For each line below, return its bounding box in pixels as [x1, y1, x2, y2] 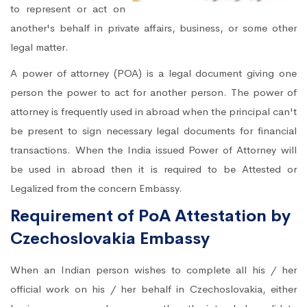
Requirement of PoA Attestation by [10, 206, 291, 227]
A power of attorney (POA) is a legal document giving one [10, 66, 297, 80]
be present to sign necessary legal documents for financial [10, 124, 297, 138]
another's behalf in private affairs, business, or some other [10, 21, 297, 35]
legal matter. [10, 40, 69, 54]
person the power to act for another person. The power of [10, 86, 297, 99]
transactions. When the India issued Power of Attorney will [10, 143, 297, 157]
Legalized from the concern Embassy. [10, 182, 182, 195]
